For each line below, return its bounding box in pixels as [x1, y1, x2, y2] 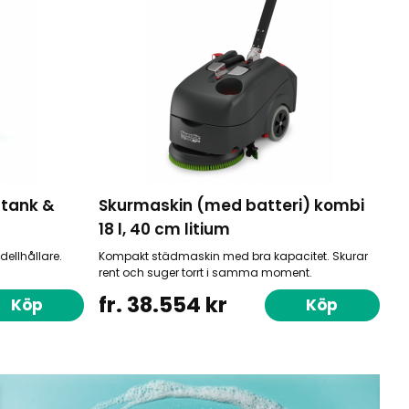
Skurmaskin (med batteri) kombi [98, 194, 364, 217]
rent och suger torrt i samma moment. [98, 265, 312, 281]
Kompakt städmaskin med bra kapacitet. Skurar [98, 248, 368, 265]
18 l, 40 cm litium [98, 218, 230, 241]
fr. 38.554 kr [98, 290, 227, 320]
